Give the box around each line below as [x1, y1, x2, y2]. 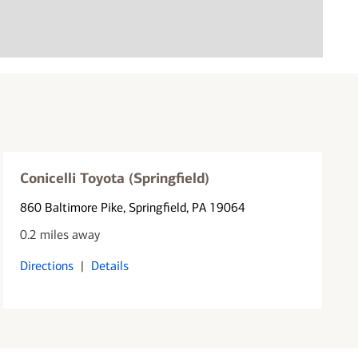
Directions [20, 257, 74, 273]
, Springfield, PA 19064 [123, 199, 246, 215]
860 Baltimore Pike [20, 199, 124, 215]
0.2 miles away [20, 226, 101, 242]
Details [91, 257, 129, 273]
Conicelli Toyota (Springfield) [20, 169, 210, 187]
